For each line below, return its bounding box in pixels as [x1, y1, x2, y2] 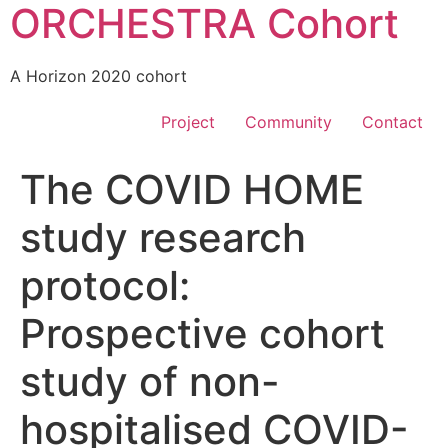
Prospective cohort [20, 309, 385, 359]
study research [20, 213, 306, 263]
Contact [362, 112, 423, 133]
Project [161, 112, 215, 133]
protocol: [20, 261, 190, 311]
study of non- [20, 357, 280, 407]
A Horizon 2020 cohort [10, 66, 187, 86]
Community [245, 112, 332, 133]
